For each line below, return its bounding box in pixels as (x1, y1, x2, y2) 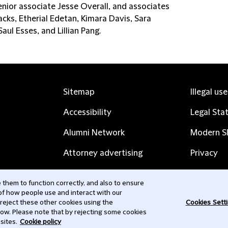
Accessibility (63, 108, 111, 117)
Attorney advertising (63, 149, 142, 158)
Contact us (63, 189, 105, 198)
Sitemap (63, 88, 95, 97)
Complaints (63, 169, 107, 178)
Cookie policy (20, 218, 61, 226)
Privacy (190, 149, 218, 158)
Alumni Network (63, 128, 125, 137)
